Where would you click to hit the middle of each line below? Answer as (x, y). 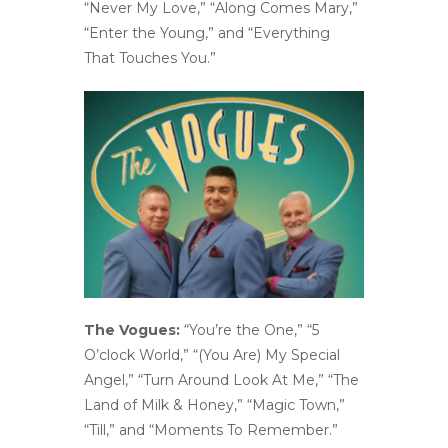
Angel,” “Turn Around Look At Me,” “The (221, 379)
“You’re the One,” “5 (249, 329)
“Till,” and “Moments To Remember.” (211, 429)
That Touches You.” (150, 57)
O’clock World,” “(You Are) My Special (212, 354)
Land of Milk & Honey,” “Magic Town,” (214, 404)
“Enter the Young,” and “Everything (207, 32)
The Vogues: (132, 329)
